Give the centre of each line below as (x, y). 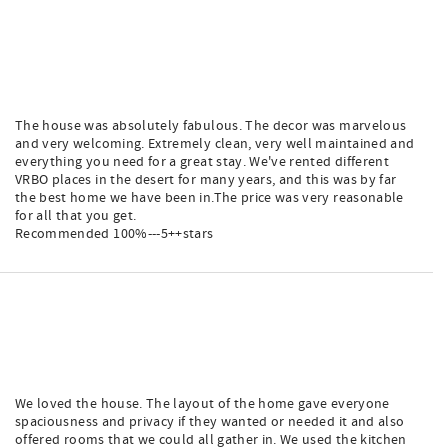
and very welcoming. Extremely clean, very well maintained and (215, 144)
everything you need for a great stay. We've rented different (202, 162)
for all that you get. (76, 216)
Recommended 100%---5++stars (114, 234)
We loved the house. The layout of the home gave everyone (202, 404)
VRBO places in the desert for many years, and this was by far (206, 180)
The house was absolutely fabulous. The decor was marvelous (211, 126)
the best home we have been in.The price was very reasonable (209, 198)
